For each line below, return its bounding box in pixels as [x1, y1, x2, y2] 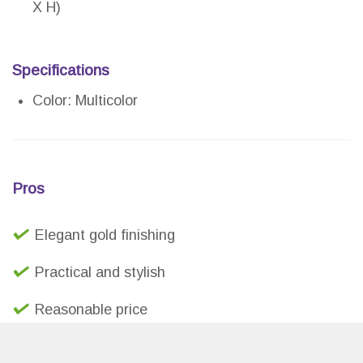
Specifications [12, 62, 109, 79]
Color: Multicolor [32, 92, 138, 109]
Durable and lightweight [35, 339, 189, 356]
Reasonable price [35, 301, 147, 318]
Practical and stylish [35, 264, 165, 281]
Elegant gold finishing [35, 227, 175, 244]
